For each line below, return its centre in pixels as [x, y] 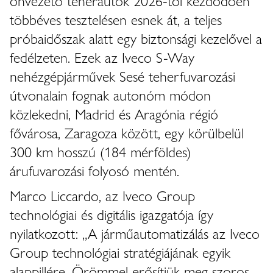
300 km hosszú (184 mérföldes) [100, 151]
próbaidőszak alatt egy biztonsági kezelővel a [136, 38]
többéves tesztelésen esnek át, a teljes [116, 19]
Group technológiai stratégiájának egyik [120, 252]
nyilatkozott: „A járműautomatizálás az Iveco [135, 233]
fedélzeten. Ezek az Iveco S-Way [102, 57]
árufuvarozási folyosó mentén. [94, 170]
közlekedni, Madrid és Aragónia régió [114, 113]
